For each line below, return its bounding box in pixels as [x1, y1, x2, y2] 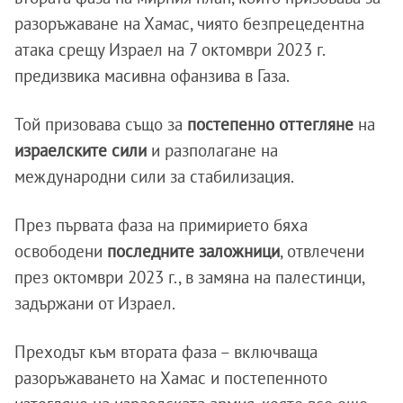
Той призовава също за [14, 112, 187, 135]
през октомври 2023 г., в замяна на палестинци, [14, 265, 364, 288]
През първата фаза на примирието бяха [14, 213, 308, 236]
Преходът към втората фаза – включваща [14, 340, 318, 363]
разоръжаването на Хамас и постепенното [14, 366, 327, 389]
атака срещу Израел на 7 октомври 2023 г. [14, 38, 325, 60]
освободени [14, 239, 107, 262]
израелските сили [14, 139, 147, 161]
